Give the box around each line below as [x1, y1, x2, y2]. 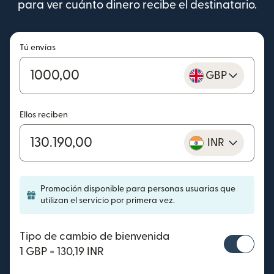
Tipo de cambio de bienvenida [20, 231, 169, 242]
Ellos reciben [20, 111, 68, 120]
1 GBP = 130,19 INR [20, 246, 104, 257]
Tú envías [20, 43, 56, 53]
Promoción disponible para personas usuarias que [40, 185, 235, 194]
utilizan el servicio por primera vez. [40, 196, 175, 206]
